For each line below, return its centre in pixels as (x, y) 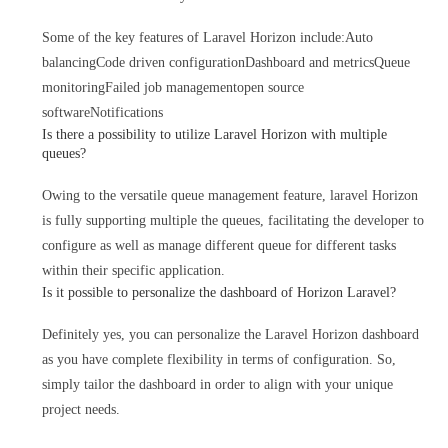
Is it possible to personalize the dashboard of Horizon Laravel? (219, 292)
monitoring (74, 87)
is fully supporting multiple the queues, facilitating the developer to (233, 220)
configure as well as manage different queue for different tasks (219, 245)
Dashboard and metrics (310, 62)
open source (271, 87)
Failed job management (171, 87)
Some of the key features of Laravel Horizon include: (194, 37)
